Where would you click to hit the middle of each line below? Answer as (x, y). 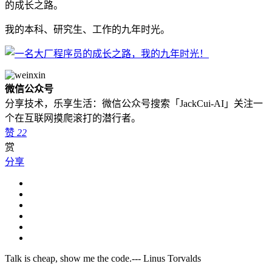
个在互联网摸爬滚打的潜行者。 (73, 118)
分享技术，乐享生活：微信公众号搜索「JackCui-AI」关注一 (134, 103)
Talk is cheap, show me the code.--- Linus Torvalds (103, 258)
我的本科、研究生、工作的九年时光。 (87, 29)
